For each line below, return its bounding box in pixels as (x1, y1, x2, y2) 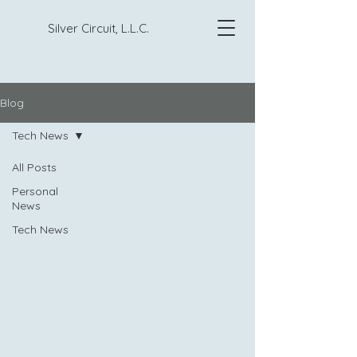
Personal (12, 184, 58, 198)
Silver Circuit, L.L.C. (48, 21, 149, 36)
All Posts (12, 160, 57, 175)
